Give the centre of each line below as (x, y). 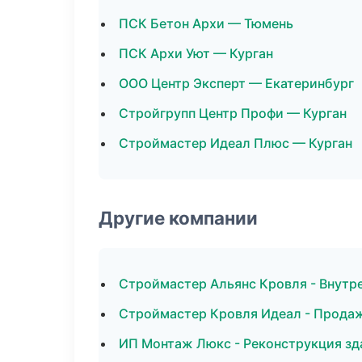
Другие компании (178, 218)
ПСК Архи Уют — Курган (196, 53)
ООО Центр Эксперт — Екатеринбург (236, 83)
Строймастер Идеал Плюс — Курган (236, 143)
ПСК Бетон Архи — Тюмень (206, 23)
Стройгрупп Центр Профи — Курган (233, 113)
